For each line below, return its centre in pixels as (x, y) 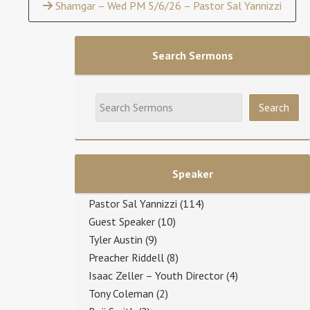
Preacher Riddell (126, 257)
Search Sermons (192, 55)
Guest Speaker (122, 221)
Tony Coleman (121, 293)
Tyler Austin (116, 239)
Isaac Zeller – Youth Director (156, 275)
